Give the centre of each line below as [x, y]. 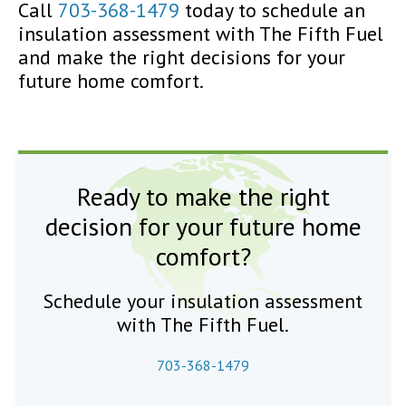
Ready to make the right [203, 196]
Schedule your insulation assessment [203, 301]
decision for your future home [203, 226]
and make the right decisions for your [182, 57]
